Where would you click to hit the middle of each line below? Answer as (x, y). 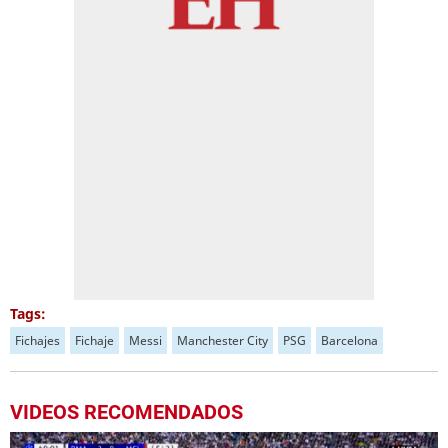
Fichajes (37, 340)
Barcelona (349, 340)
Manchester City (222, 340)
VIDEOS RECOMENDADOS (126, 412)
